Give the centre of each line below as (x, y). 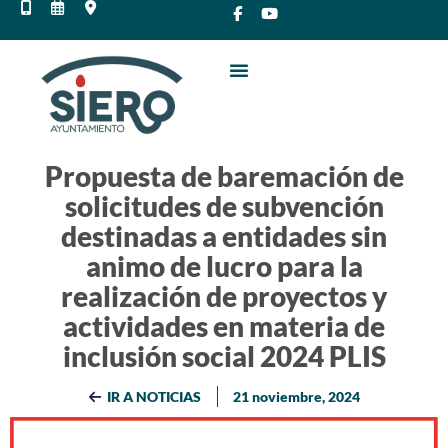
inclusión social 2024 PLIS (224, 356)
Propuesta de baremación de (224, 176)
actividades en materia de (224, 326)
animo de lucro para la (224, 266)
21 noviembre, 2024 (296, 397)
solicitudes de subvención (224, 206)
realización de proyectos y (224, 296)
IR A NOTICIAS (154, 397)
